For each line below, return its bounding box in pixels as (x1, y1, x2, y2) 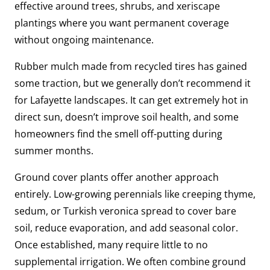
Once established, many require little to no (14, 237, 208, 251)
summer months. (14, 143, 93, 157)
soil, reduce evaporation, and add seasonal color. (14, 221, 238, 234)
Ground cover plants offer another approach (14, 170, 219, 184)
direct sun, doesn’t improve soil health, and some (14, 110, 239, 124)
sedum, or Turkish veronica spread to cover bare (14, 204, 236, 218)
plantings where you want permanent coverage (14, 16, 229, 30)
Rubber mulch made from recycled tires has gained (14, 59, 247, 73)
